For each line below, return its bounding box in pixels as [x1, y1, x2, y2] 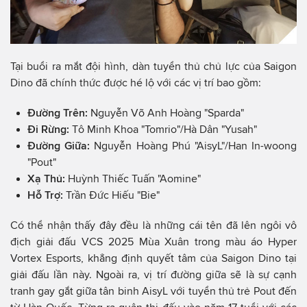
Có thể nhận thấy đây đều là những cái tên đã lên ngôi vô [10, 219, 297, 231]
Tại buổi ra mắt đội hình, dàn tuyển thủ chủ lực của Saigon [10, 60, 297, 72]
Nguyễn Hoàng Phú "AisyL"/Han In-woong [94, 139, 297, 151]
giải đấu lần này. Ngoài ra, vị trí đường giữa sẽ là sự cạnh [10, 268, 297, 280]
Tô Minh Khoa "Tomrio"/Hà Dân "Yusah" [72, 123, 257, 135]
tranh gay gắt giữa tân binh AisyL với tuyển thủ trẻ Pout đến [10, 284, 297, 297]
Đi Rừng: [27, 123, 72, 135]
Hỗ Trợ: [27, 188, 66, 201]
